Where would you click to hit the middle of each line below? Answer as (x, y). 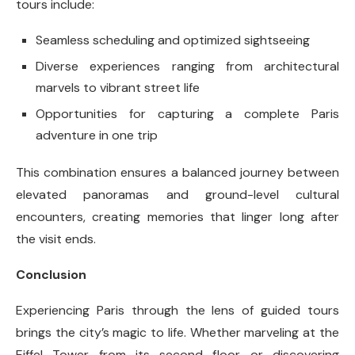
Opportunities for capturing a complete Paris (187, 113)
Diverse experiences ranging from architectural (187, 66)
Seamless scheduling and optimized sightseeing (173, 40)
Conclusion (51, 274)
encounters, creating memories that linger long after (177, 216)
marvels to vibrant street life (118, 87)
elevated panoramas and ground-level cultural (177, 194)
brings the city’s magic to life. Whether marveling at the (177, 332)
